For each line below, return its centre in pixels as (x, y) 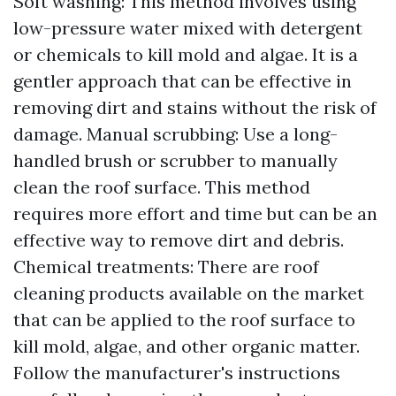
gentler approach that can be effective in (183, 81)
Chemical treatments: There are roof (166, 267)
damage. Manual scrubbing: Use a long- (175, 134)
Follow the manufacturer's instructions (177, 373)
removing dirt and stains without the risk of (195, 107)
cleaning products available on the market (189, 293)
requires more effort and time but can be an (195, 213)
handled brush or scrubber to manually (175, 160)
